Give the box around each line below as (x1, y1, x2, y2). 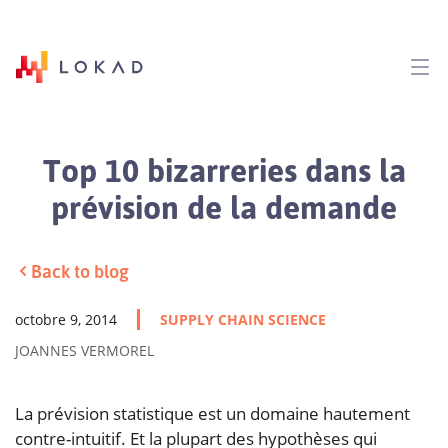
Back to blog (31, 259, 129, 282)
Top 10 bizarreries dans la (42, 148, 406, 190)
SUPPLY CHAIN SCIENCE (160, 309, 326, 329)
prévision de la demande (51, 185, 397, 227)
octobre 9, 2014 (15, 309, 117, 329)
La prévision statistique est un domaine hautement (15, 401, 410, 425)
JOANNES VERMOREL (15, 340, 154, 360)
